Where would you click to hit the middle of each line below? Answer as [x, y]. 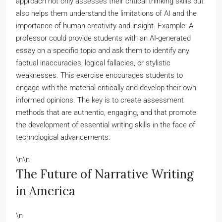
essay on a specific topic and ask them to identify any [103, 51]
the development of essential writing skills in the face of [106, 125]
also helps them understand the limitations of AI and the [106, 13]
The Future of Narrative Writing [105, 174]
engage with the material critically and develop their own [106, 88]
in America [46, 191]
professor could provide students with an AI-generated [103, 38]
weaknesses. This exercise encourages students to [99, 75]
